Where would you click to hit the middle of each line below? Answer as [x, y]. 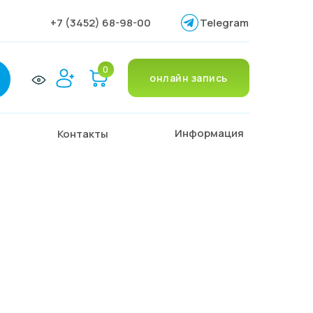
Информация [209, 133]
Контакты [83, 134]
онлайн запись [189, 78]
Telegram [224, 23]
